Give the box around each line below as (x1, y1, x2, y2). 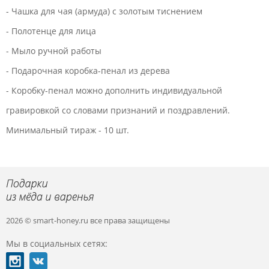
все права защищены (90, 215, 170, 226)
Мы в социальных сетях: (6, 238, 107, 249)
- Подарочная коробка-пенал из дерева (6, 65, 170, 76)
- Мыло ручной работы (6, 45, 101, 56)
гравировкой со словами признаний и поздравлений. (6, 104, 230, 116)
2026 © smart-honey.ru (6, 215, 90, 226)
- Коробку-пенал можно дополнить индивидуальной (6, 85, 222, 96)
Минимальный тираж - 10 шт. (6, 124, 129, 136)
